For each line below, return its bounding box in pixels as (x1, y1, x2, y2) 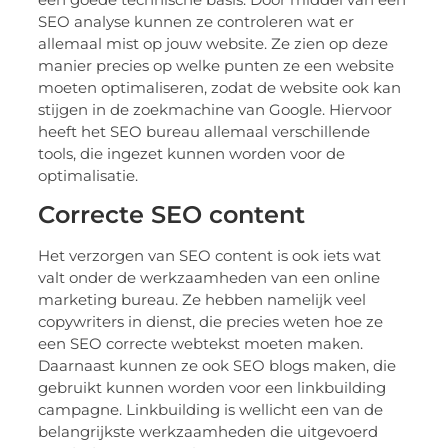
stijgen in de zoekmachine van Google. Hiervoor (38, 99, 393, 119)
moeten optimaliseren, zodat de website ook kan (38, 77, 402, 97)
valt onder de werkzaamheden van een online (38, 268, 381, 288)
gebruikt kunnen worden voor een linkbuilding (38, 378, 387, 398)
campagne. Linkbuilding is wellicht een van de (38, 400, 384, 420)
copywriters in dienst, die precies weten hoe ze (38, 312, 384, 332)
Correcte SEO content (38, 200, 306, 230)
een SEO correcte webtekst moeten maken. (38, 334, 364, 354)
